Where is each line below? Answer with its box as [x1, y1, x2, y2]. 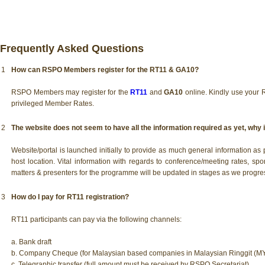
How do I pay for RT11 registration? [11, 192, 129, 201]
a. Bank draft [11, 237, 51, 246]
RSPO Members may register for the [11, 88, 130, 96]
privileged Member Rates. [11, 99, 94, 108]
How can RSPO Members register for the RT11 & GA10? [11, 65, 199, 74]
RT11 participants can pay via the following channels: [11, 215, 182, 224]
